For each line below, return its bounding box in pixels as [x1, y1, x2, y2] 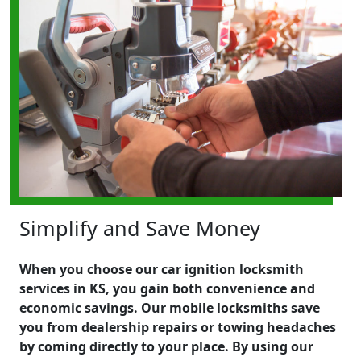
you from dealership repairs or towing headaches [19, 317, 336, 336]
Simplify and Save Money [19, 214, 260, 242]
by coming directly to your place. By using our [19, 337, 313, 355]
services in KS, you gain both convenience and [19, 279, 315, 297]
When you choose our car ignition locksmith [19, 259, 304, 278]
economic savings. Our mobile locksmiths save [19, 298, 320, 317]
